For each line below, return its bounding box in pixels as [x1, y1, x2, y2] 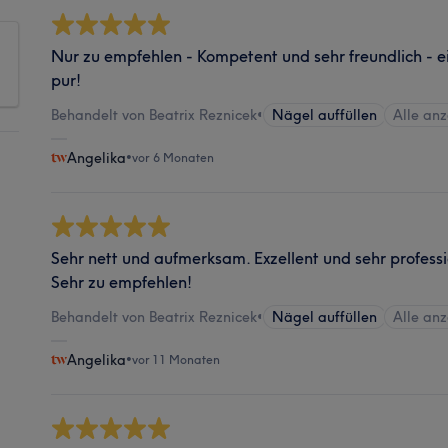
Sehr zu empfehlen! [50, 272, 192, 292]
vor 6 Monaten [131, 150, 214, 165]
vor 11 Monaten [131, 352, 220, 367]
